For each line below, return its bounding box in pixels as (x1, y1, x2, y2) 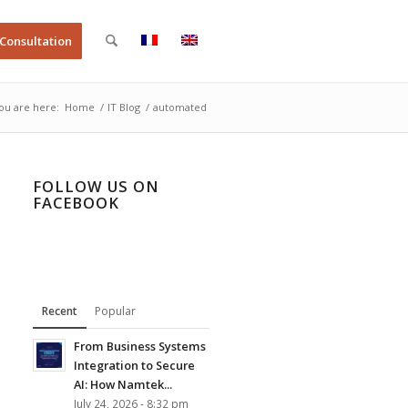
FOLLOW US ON (32, 176, 159, 197)
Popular (94, 303, 136, 319)
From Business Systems (73, 338, 206, 354)
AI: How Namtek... (73, 376, 172, 393)
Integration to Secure (73, 357, 195, 373)
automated (153, 100, 207, 114)
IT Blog (107, 100, 140, 114)
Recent (41, 303, 77, 319)
